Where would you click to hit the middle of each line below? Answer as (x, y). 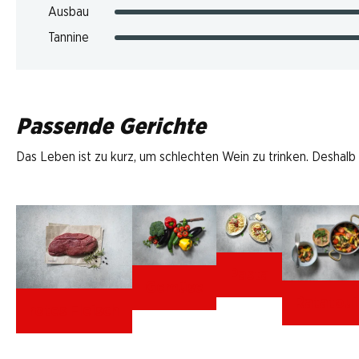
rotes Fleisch (74, 311)
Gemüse (174, 288)
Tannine (69, 38)
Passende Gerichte (111, 127)
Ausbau (69, 12)
